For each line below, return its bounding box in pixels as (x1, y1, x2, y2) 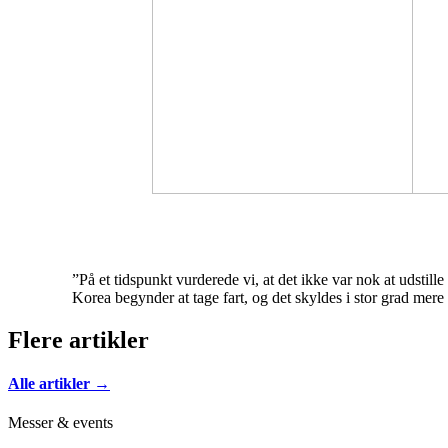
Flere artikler (8, 326, 149, 353)
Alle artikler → (8, 374, 110, 392)
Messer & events (8, 414, 113, 432)
